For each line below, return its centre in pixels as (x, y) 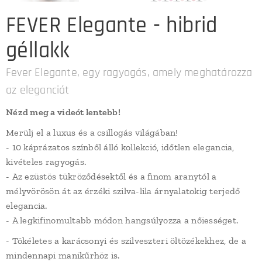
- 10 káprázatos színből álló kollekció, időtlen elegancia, (120, 147)
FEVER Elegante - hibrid (112, 26)
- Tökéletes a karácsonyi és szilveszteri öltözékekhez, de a (126, 241)
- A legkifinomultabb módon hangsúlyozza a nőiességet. (122, 220)
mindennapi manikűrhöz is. (63, 255)
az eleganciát (38, 90)
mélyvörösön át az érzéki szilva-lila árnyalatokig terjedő (123, 191)
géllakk (38, 51)
